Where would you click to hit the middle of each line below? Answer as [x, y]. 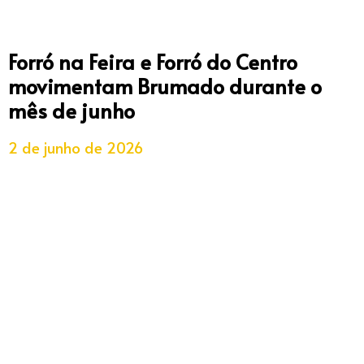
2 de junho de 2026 [76, 147]
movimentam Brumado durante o [165, 86]
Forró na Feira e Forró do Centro [153, 61]
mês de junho [71, 110]
